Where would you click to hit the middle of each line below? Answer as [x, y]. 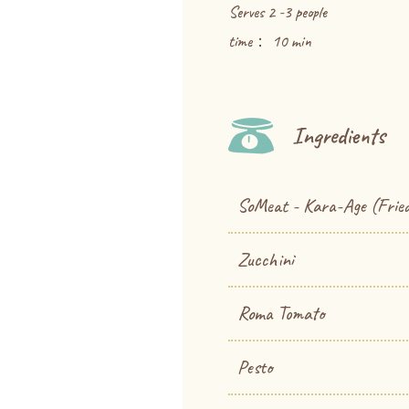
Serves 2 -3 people [277, 12]
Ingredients [338, 136]
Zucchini [265, 259]
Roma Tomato [280, 313]
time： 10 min [269, 41]
